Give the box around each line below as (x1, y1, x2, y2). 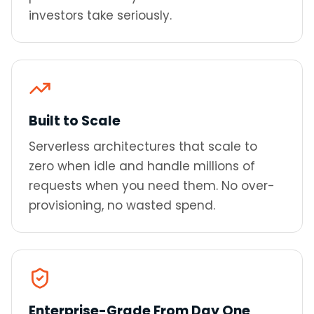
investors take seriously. (29, 7, 172, 24)
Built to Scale (29, 111, 121, 130)
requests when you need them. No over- (29, 177, 275, 194)
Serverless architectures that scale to (29, 138, 257, 155)
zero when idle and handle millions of (29, 158, 255, 175)
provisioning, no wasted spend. (29, 197, 215, 214)
